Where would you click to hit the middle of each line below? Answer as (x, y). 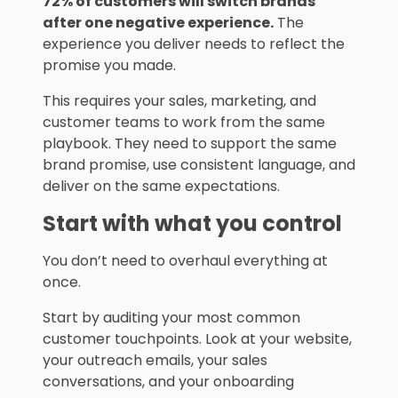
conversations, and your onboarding (168, 382)
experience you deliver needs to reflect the (194, 44)
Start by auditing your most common (171, 318)
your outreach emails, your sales (155, 361)
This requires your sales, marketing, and (179, 101)
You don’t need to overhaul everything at (185, 261)
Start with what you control (192, 224)
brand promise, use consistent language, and (199, 165)
